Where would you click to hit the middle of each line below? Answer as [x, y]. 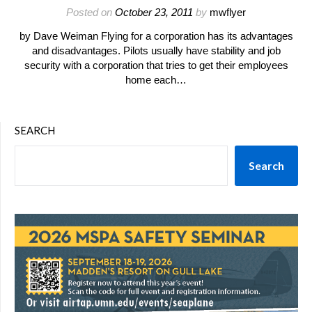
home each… [156, 80]
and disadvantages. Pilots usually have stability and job [156, 50]
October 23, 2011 [154, 12]
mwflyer [228, 12]
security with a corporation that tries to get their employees [156, 65]
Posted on [91, 12]
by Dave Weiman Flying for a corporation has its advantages [156, 36]
